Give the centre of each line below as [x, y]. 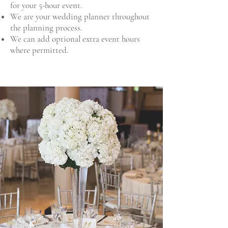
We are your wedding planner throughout [80, 17]
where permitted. [39, 50]
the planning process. [46, 28]
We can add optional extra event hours [75, 39]
